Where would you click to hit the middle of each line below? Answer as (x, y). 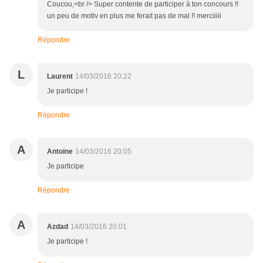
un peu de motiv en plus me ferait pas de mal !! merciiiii (134, 16)
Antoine (60, 152)
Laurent (60, 77)
